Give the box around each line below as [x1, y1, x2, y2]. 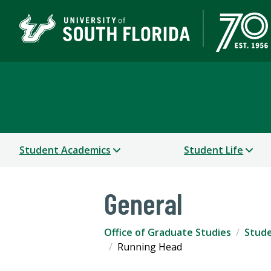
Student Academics [19, 143, 111, 157]
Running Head [117, 240, 182, 254]
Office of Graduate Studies [104, 226, 231, 240]
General [104, 186, 183, 221]
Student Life [184, 143, 244, 157]
